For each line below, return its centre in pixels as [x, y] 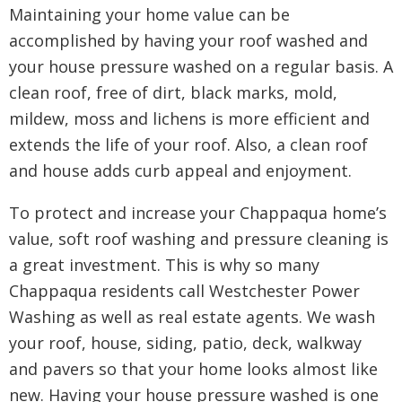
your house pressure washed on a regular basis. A [201, 66]
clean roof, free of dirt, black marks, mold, [173, 92]
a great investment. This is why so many [164, 265]
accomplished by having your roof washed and [188, 40]
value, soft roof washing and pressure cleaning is [199, 239]
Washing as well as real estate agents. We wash [192, 317]
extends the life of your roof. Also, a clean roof [188, 144]
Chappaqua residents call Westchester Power [184, 291]
